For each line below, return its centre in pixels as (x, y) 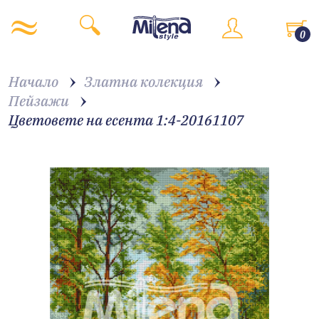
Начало (33, 82)
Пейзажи (39, 101)
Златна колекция (143, 82)
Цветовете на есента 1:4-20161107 (126, 120)
